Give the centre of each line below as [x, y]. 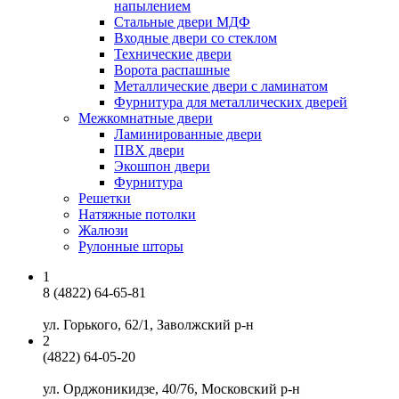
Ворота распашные [172, 70]
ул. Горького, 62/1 [96, 325]
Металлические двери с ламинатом [221, 86]
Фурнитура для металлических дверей [231, 102]
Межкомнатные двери [146, 118]
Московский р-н [251, 389]
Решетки [105, 199]
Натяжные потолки [137, 215]
